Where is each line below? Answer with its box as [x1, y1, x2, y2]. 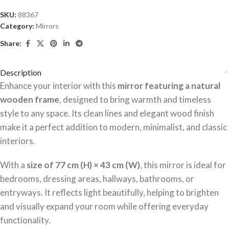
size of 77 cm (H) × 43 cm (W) [27, 159, 140, 170]
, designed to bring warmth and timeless [59, 94, 211, 105]
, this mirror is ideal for [140, 159, 226, 170]
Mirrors [36, 21, 59, 30]
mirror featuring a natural [118, 80, 220, 91]
